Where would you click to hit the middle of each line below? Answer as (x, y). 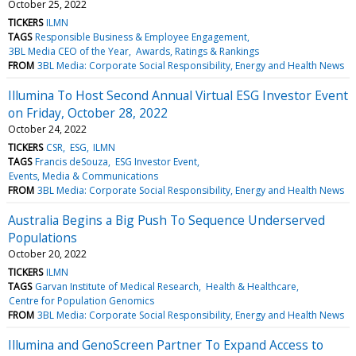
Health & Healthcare (251, 286)
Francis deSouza (72, 161)
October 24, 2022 (47, 129)
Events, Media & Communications (84, 176)
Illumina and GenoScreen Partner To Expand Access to (166, 344)
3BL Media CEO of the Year (69, 51)
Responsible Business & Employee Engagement (141, 37)
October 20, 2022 (47, 253)
